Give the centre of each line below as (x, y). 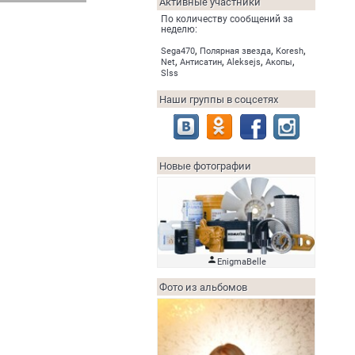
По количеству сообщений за (227, 19)
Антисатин (201, 62)
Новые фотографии (205, 166)
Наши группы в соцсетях (219, 99)
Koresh (290, 51)
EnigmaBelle (241, 261)
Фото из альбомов (203, 287)
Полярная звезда (235, 51)
